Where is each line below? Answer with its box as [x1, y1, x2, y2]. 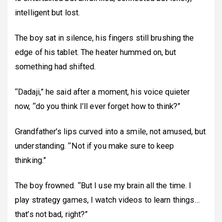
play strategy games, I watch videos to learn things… [15, 195, 200, 205]
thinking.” [15, 155, 46, 165]
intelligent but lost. [15, 7, 80, 17]
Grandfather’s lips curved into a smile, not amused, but [15, 126, 206, 136]
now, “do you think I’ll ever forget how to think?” [15, 101, 181, 111]
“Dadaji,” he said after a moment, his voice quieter [15, 87, 190, 97]
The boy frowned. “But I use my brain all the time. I [15, 180, 192, 190]
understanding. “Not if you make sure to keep [15, 141, 174, 151]
